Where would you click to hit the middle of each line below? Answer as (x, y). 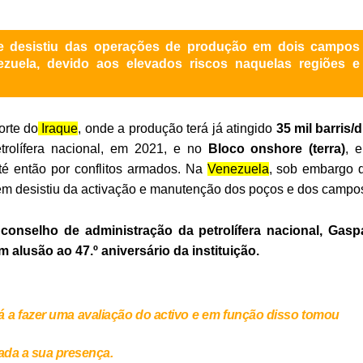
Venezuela (238, 169)
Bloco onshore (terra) (273, 149)
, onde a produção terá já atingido (177, 129)
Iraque (58, 129)
